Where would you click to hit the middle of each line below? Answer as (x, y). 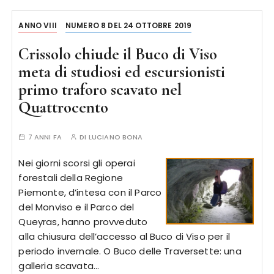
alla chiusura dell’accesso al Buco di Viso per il (124, 236)
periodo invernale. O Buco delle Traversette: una (130, 251)
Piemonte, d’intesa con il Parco (90, 192)
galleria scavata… (59, 266)
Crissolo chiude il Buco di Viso (118, 54)
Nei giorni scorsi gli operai (77, 163)
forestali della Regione (71, 178)
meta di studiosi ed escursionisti (122, 72)
